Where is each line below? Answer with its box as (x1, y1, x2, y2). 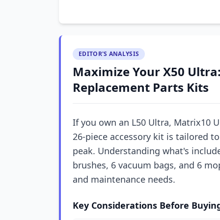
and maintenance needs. (73, 173, 175, 185)
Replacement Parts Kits (73, 79, 209, 95)
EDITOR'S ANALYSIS (79, 50, 139, 58)
